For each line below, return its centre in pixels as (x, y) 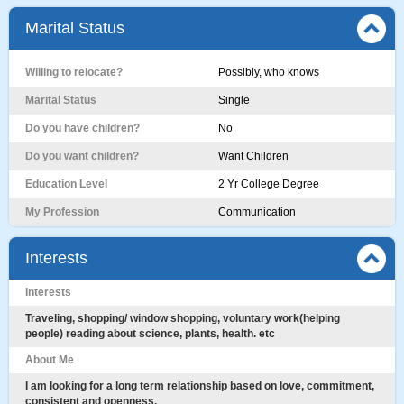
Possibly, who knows (269, 72)
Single (234, 100)
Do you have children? (83, 128)
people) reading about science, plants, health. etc (150, 334)
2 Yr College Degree (269, 184)
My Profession (62, 212)
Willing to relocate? (74, 72)
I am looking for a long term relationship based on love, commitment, (200, 386)
